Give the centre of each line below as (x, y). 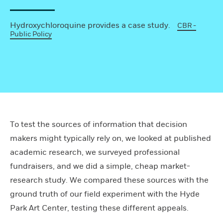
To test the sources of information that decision (99, 124)
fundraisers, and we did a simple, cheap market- (100, 166)
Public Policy (31, 34)
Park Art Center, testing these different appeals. (99, 208)
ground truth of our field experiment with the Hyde (105, 194)
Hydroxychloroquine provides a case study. (90, 25)
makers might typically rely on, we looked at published (111, 138)
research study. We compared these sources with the (109, 180)
